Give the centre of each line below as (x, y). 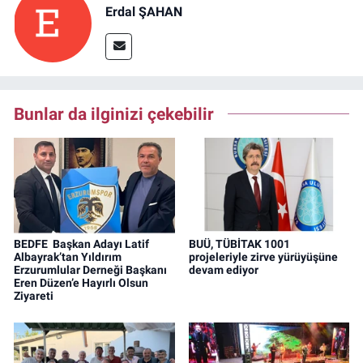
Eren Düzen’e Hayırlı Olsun (81, 282)
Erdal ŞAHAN (144, 12)
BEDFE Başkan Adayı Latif (81, 243)
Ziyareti (34, 295)
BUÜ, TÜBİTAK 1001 (239, 243)
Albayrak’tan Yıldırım (68, 256)
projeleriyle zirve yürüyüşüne (263, 256)
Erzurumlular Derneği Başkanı (90, 269)
